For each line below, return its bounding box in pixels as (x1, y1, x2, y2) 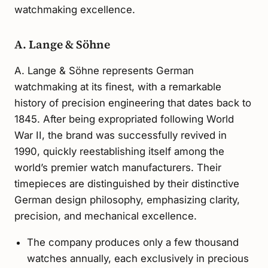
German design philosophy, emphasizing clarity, (14, 193, 240, 206)
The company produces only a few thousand (26, 236, 239, 249)
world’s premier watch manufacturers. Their (14, 161, 221, 173)
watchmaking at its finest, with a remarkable (14, 80, 221, 93)
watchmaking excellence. (14, 3, 135, 16)
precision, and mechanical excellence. (14, 209, 197, 222)
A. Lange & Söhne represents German (14, 64, 194, 77)
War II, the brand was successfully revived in (14, 129, 227, 141)
